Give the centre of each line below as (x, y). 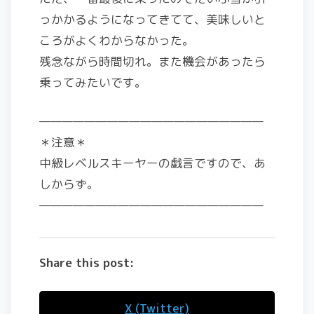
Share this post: (87, 263)
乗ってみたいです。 (93, 83)
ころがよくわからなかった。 (117, 41)
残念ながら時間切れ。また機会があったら (152, 62)
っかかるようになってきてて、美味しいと (152, 20)
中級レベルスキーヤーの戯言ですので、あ (152, 163)
